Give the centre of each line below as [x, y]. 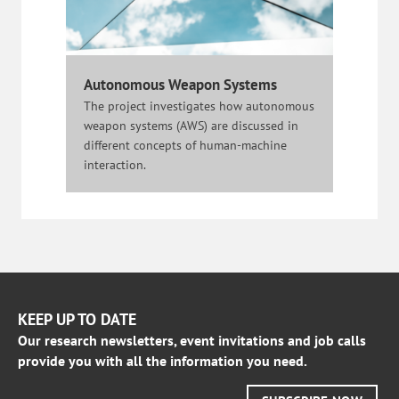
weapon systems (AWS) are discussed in [191, 125]
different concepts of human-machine [185, 145]
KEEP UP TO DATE [77, 319]
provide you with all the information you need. [163, 360]
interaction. [115, 164]
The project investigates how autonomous [199, 106]
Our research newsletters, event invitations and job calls [192, 340]
